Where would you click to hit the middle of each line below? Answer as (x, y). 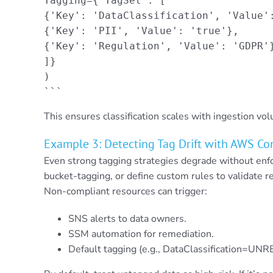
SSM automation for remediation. (141, 234)
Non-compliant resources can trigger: (125, 191)
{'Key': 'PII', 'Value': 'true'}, (141, 30)
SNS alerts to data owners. (127, 218)
